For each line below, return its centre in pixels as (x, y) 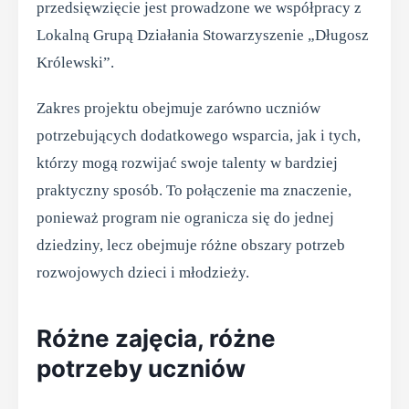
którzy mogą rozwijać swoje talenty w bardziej (187, 163)
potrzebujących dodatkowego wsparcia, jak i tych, (199, 136)
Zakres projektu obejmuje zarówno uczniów (178, 108)
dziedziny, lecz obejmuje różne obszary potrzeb (191, 245)
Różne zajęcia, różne (156, 338)
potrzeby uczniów (141, 368)
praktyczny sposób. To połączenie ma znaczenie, (194, 190)
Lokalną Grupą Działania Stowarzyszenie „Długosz (203, 35)
